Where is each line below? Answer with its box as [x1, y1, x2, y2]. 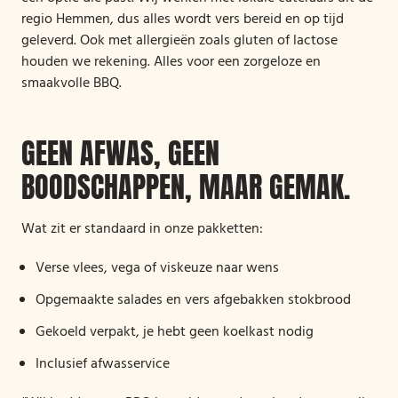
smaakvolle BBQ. [21, 72, 122, 95]
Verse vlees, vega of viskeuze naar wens [36, 257, 279, 280]
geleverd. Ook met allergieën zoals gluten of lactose [21, 29, 338, 52]
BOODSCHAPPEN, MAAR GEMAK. [21, 165, 350, 209]
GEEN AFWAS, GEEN [21, 131, 219, 175]
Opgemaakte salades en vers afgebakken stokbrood [36, 289, 351, 312]
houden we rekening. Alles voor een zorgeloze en [21, 51, 321, 74]
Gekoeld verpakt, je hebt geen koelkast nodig [36, 321, 314, 344]
